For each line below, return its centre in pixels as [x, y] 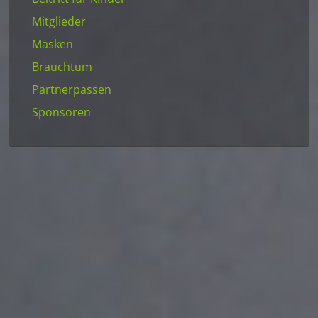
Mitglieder [59, 22]
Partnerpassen [72, 90]
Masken [53, 44]
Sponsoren [61, 113]
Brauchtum [62, 67]
